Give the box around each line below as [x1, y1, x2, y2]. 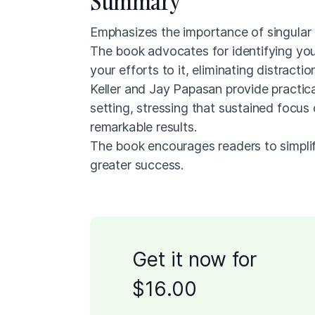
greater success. [90, 157, 184, 173]
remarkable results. [90, 120, 197, 135]
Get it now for [132, 247, 257, 272]
